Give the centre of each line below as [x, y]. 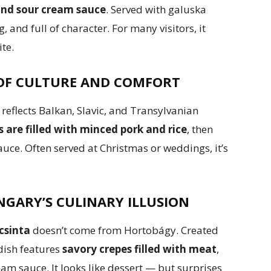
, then [200, 129]
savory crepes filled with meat [138, 249]
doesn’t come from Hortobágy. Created [124, 230]
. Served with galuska [156, 10]
